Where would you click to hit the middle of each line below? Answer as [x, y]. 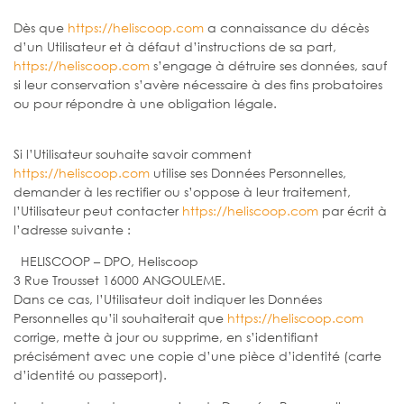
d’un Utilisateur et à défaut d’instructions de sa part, [175, 46]
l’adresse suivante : [72, 229]
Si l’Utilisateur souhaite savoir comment [133, 153]
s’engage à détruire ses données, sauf [268, 65]
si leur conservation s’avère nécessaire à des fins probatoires [198, 84]
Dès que [41, 27]
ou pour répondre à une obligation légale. [145, 103]
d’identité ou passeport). [90, 374]
